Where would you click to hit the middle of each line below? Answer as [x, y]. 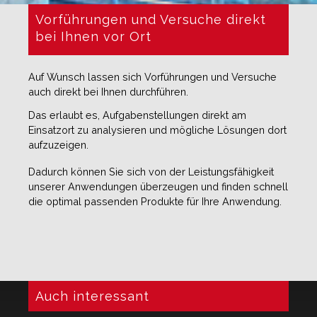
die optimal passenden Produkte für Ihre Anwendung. [155, 201]
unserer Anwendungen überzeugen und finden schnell [158, 186]
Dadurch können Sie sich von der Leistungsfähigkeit [151, 171]
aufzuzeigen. [58, 144]
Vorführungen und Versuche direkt [151, 19]
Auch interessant [92, 296]
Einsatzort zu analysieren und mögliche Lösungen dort [157, 129]
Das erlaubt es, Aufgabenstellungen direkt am [137, 115]
